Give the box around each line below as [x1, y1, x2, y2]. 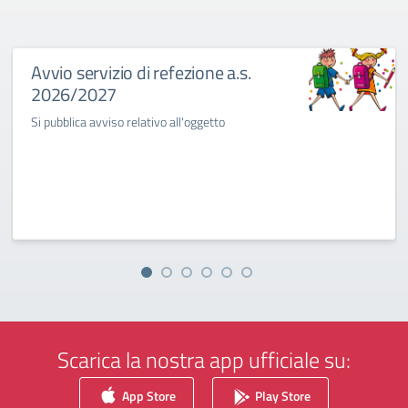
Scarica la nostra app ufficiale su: [57, 343, 351, 376]
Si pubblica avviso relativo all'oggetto [31, 112, 225, 131]
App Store [119, 385, 176, 405]
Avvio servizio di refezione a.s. [31, 58, 251, 87]
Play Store [252, 385, 311, 405]
